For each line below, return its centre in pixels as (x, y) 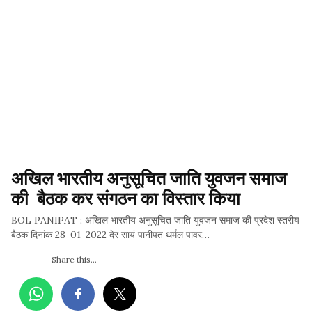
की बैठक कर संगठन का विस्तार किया (126, 198)
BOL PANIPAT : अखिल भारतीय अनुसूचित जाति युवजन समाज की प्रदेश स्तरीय (155, 220)
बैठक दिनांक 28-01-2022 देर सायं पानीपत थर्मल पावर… (110, 235)
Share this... (74, 260)
